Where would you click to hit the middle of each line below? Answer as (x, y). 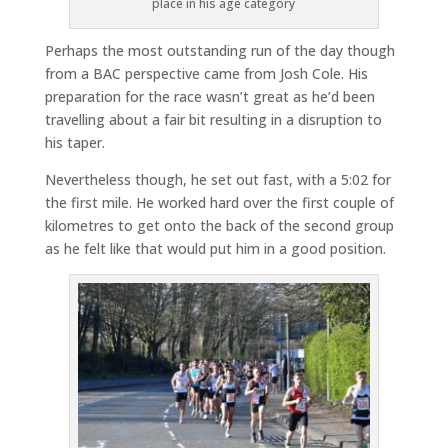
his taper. (74, 143)
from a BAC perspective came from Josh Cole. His (206, 74)
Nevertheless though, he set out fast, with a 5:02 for (217, 180)
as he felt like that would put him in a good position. (215, 249)
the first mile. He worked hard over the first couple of (219, 203)
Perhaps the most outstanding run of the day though (219, 51)
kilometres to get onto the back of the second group (219, 226)
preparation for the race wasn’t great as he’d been (209, 97)
